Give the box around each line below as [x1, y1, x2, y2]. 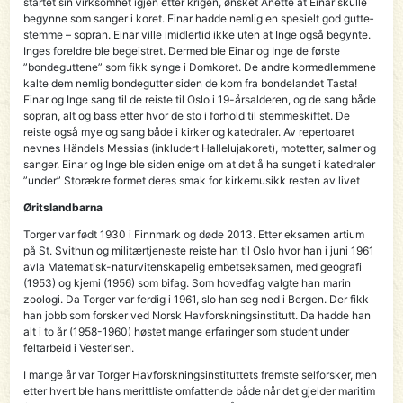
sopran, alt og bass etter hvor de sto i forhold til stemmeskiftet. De [23, 108, 351, 122]
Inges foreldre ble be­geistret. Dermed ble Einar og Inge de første [23, 43, 341, 58]
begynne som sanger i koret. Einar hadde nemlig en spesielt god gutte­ [23, 11, 374, 25]
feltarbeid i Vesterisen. [23, 340, 135, 354]
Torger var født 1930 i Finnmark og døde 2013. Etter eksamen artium [23, 227, 365, 241]
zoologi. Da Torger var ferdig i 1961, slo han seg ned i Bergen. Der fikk [23, 291, 370, 306]
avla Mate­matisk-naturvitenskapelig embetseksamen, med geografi [23, 259, 363, 273]
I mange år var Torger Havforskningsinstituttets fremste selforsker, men [23, 367, 378, 381]
